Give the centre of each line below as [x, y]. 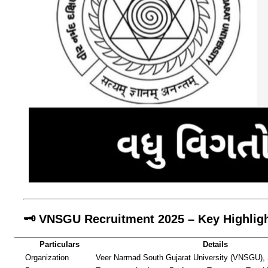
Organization [47, 258]
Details [215, 245]
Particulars [59, 245]
